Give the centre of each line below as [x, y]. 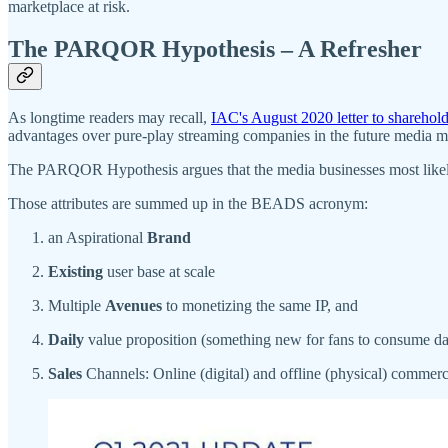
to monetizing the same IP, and [260, 306]
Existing [75, 272]
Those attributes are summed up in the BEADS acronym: [188, 204]
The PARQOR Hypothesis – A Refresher [215, 48]
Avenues [133, 306]
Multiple [76, 306]
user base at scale [159, 272]
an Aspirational [97, 238]
